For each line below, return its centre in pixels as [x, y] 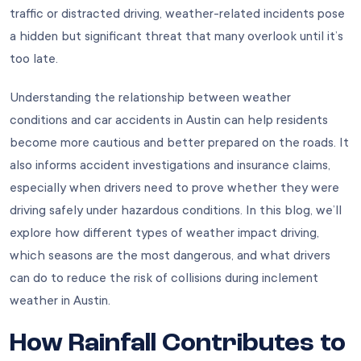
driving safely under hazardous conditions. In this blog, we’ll [176, 210]
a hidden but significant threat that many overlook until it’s [176, 36]
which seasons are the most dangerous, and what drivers [170, 255]
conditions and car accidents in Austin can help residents [169, 120]
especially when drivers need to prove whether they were [174, 187]
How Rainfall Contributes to [178, 344]
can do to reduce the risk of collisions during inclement [164, 278]
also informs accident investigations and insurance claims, [170, 165]
